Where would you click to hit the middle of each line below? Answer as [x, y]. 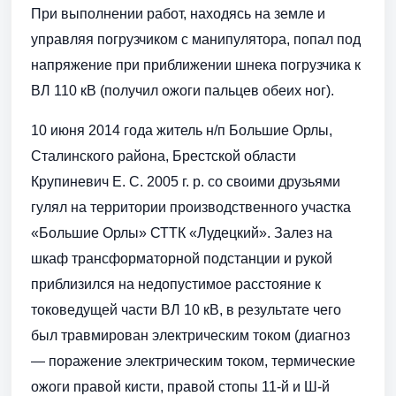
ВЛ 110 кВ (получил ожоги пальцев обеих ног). [183, 91]
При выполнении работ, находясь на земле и [178, 14]
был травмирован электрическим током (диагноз [190, 336]
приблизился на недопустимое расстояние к [176, 285]
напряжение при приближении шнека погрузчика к [196, 65]
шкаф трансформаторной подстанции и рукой [182, 259]
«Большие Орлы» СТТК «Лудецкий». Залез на [182, 233]
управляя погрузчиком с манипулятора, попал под [196, 40]
